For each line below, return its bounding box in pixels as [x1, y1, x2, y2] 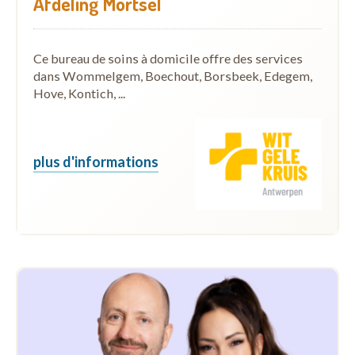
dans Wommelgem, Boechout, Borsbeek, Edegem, [33, 67, 312, 83]
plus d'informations [33, 153, 158, 171]
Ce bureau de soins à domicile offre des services [33, 50, 303, 66]
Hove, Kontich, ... [33, 85, 125, 101]
